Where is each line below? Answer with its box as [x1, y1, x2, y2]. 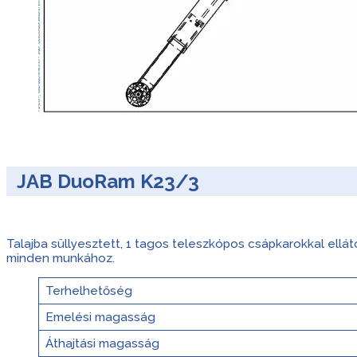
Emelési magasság [45, 310, 155, 325]
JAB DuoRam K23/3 [17, 170, 199, 194]
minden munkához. [6, 251, 115, 266]
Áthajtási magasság [45, 336, 159, 351]
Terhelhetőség [45, 284, 132, 299]
